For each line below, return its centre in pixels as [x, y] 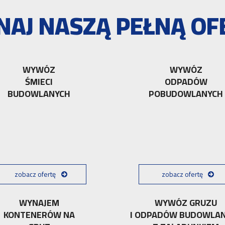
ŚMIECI [39, 82]
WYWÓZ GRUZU [186, 202]
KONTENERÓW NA [39, 214]
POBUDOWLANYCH [186, 94]
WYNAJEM [39, 202]
